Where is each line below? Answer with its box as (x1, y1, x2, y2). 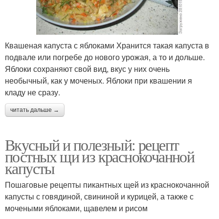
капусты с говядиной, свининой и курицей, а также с (5, 190, 194, 202)
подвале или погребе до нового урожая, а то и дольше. (5, 51, 205, 63)
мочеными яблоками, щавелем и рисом (5, 202, 148, 214)
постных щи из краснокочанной (5, 145, 195, 167)
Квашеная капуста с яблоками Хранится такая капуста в (5, 39, 209, 51)
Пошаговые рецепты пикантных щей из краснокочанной (5, 178, 209, 190)
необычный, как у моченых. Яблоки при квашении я (5, 74, 192, 86)
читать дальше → (10, 106, 59, 113)
